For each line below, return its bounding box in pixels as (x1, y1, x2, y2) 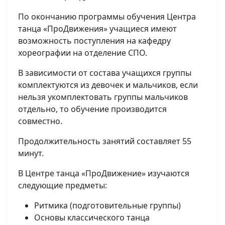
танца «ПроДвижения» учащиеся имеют (18, 23, 177, 35)
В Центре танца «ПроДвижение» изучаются (18, 168, 189, 179)
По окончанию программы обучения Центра (18, 11, 196, 23)
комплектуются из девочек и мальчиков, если (18, 79, 198, 91)
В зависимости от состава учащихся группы (18, 67, 191, 79)
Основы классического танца (34, 212, 150, 223)
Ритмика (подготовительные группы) (34, 200, 181, 211)
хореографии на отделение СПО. (18, 47, 147, 59)
